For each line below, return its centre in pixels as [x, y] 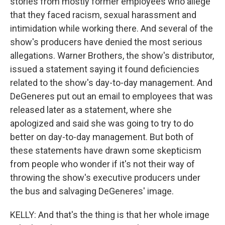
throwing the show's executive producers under [105, 178]
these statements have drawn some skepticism [106, 150]
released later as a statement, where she [91, 110]
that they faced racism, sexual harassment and [103, 15]
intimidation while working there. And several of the [111, 28]
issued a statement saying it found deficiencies [105, 69]
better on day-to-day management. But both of [102, 137]
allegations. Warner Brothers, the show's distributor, [112, 55]
